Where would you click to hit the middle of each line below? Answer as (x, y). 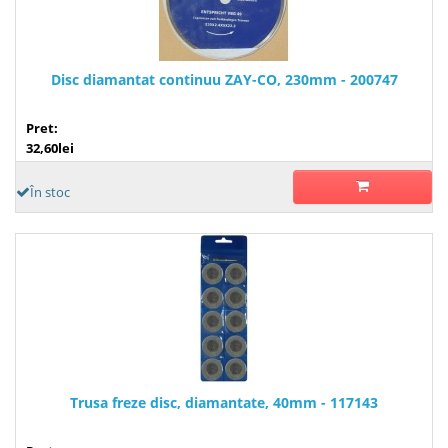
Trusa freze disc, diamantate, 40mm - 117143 (224, 402)
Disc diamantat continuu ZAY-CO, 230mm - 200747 (224, 79)
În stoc (50, 191)
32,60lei (50, 147)
